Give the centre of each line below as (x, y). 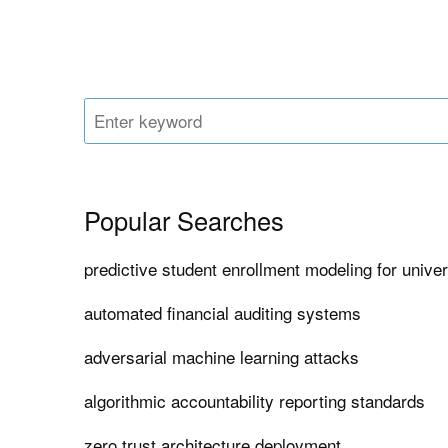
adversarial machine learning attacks (222, 357)
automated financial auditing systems (223, 313)
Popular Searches (184, 220)
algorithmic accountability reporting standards (255, 401)
